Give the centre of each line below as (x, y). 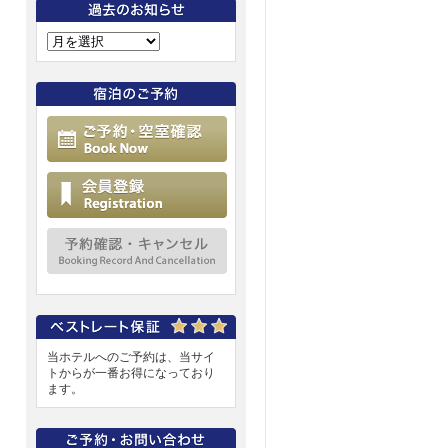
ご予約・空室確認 (311, 124)
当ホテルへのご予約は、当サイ (131, 357)
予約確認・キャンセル (323, 236)
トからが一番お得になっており (131, 373)
